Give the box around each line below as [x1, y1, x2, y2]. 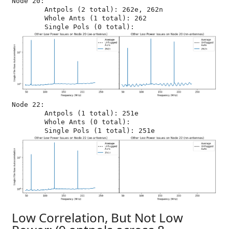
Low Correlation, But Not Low [12, 209, 183, 226]
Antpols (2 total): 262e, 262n [12, 6, 44, 13]
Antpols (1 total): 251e [12, 109, 44, 117]
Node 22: [12, 101, 44, 108]
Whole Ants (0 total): [12, 118, 44, 126]
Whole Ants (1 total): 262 [12, 14, 44, 22]
